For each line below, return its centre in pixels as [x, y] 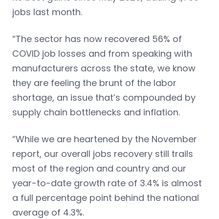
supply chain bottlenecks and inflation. [97, 112]
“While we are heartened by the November [105, 139]
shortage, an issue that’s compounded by [104, 98]
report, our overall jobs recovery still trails [103, 154]
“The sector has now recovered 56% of [97, 39]
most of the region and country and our [99, 168]
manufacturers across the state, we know [104, 68]
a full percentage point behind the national [106, 198]
